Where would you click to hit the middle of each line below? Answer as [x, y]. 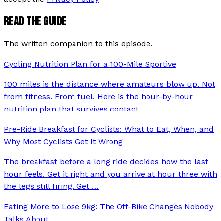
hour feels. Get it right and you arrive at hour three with [110, 174]
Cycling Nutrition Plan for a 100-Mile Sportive [90, 64]
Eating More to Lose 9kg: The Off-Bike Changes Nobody [109, 207]
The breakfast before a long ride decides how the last [106, 162]
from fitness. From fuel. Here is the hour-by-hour [98, 97]
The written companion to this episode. [78, 44]
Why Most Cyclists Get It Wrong [63, 142]
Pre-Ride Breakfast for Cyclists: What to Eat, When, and [109, 129]
